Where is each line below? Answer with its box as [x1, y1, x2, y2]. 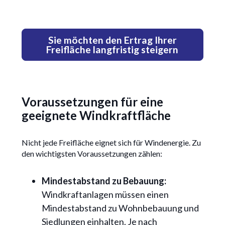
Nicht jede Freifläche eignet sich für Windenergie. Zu [21, 138, 201, 148]
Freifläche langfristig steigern [46, 44, 179, 56]
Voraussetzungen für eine [21, 94, 163, 109]
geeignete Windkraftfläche [21, 108, 171, 123]
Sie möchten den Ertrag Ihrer [48, 34, 177, 46]
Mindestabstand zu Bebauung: [41, 175, 166, 187]
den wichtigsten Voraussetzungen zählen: [21, 149, 162, 159]
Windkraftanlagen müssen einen [41, 189, 169, 200]
